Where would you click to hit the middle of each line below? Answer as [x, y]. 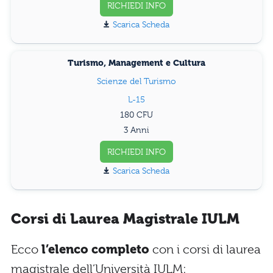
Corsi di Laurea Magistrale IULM [125, 219]
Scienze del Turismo [136, 81]
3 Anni [136, 130]
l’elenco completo [94, 249]
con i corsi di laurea [205, 249]
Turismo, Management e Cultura [136, 63]
